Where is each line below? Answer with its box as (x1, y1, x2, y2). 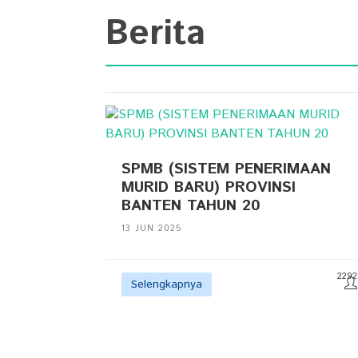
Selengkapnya (131, 276, 202, 292)
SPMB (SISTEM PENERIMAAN (121, 157, 331, 180)
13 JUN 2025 (121, 221, 182, 235)
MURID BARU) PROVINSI (121, 176, 296, 198)
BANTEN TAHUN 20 (121, 194, 261, 217)
